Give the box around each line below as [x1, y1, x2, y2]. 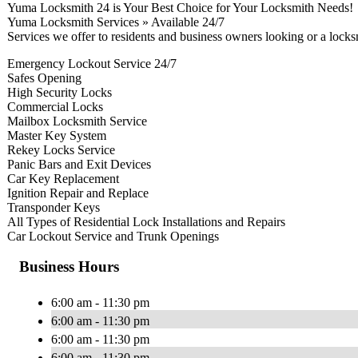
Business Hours [19, 258, 119, 276]
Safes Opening [7, 70, 82, 85]
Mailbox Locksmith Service [7, 113, 147, 128]
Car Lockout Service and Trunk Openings [7, 229, 219, 243]
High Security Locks [7, 85, 112, 99]
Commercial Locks [7, 99, 103, 113]
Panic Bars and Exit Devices [7, 157, 151, 171]
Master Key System [7, 128, 106, 142]
